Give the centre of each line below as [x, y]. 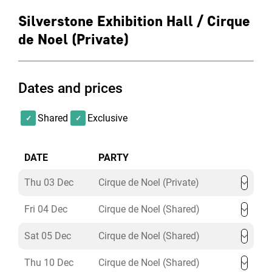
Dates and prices [70, 88]
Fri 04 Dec [46, 209]
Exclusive [107, 118]
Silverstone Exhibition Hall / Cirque [134, 21]
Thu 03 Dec [49, 182]
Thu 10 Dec [49, 263]
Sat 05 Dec [48, 236]
